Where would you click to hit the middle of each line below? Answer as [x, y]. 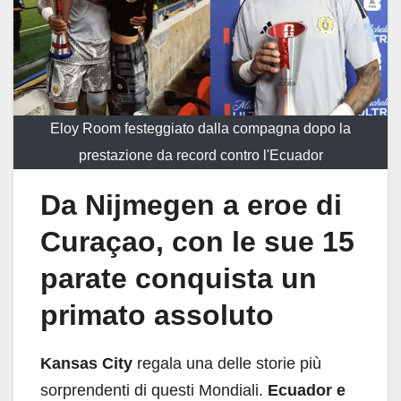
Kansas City [86, 363]
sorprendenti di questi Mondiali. [154, 390]
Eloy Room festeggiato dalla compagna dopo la [200, 128]
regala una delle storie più [227, 363]
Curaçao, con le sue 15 [197, 241]
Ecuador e [307, 390]
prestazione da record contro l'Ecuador [200, 155]
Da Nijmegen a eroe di [191, 205]
